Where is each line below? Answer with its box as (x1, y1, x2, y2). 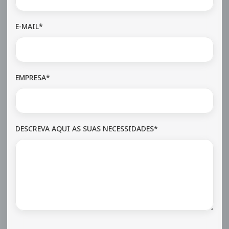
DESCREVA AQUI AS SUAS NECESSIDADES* (15, 123, 158, 133)
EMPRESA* (15, 72, 50, 82)
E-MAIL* (15, 21, 43, 31)
